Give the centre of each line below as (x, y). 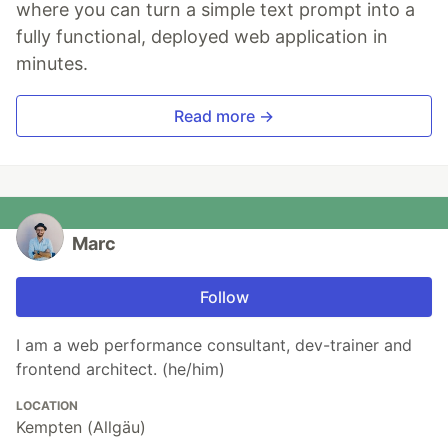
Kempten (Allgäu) (81, 426)
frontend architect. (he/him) (120, 368)
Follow (224, 296)
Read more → (224, 115)
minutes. (52, 63)
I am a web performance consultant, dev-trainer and (214, 344)
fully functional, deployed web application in (202, 36)
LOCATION (47, 405)
